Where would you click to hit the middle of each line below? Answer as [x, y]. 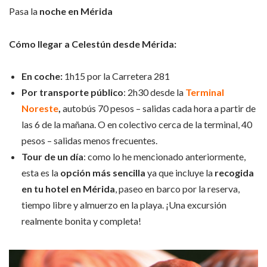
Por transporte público [72, 92]
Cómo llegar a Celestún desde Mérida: [93, 44]
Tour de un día [52, 156]
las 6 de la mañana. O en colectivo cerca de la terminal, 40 [137, 124]
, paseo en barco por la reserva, [177, 188]
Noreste [40, 108]
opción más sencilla [103, 172]
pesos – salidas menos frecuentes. [89, 140]
